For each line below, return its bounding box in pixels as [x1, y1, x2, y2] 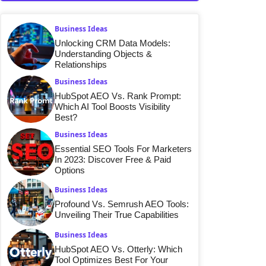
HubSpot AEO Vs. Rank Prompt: [55, 90, 181, 101]
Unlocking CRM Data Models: [55, 37, 170, 48]
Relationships [55, 59, 107, 69]
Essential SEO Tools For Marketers [55, 143, 192, 154]
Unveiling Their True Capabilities [55, 210, 179, 220]
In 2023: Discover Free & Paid [55, 154, 171, 164]
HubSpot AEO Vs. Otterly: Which [55, 243, 182, 254]
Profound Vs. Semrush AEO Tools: [55, 199, 189, 210]
